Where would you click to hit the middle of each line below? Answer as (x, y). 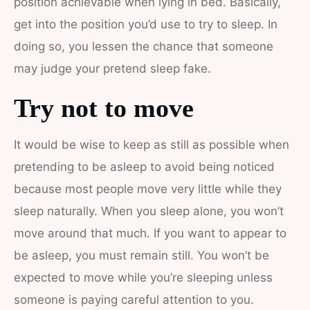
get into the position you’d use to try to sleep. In (146, 24)
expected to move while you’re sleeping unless (143, 277)
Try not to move (104, 108)
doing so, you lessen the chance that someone (144, 46)
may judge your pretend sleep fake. (116, 69)
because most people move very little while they (148, 189)
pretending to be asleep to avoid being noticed (144, 167)
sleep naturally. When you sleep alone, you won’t (149, 211)
